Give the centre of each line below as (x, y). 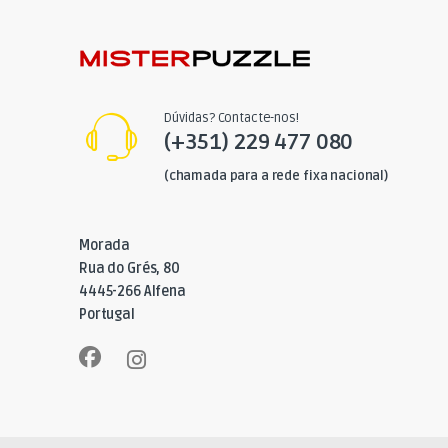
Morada (105, 246)
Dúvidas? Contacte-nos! (231, 118)
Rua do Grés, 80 (129, 269)
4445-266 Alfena (132, 292)
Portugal (107, 315)
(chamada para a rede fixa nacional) (275, 176)
